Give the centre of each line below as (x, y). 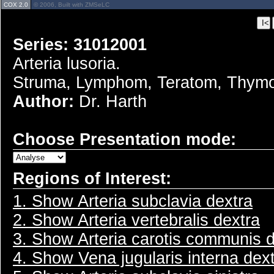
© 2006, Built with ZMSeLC (72, 5)
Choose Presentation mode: (124, 139)
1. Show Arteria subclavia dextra (133, 201)
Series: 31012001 (80, 45)
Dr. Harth (113, 102)
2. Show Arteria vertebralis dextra (136, 220)
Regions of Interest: (92, 179)
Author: (46, 102)
